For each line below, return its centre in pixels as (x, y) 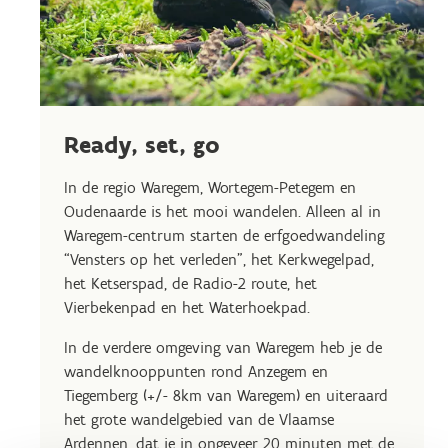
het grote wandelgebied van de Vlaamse (199, 419)
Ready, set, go (142, 144)
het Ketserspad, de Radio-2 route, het (190, 283)
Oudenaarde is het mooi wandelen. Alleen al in (222, 211)
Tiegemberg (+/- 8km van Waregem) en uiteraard (226, 395)
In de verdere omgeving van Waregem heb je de (223, 347)
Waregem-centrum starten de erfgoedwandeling (224, 235)
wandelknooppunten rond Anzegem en (196, 371)
